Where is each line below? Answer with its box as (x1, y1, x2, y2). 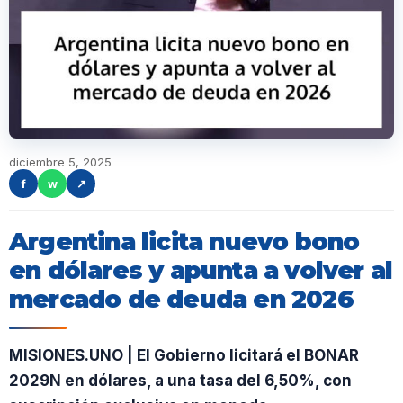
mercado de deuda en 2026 (9, 284, 354, 314)
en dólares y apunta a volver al (9, 255, 393, 285)
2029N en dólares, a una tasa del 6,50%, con (9, 372, 352, 390)
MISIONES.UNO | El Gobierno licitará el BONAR (9, 346, 359, 364)
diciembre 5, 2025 (9, 155, 112, 169)
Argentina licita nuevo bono (9, 227, 360, 256)
